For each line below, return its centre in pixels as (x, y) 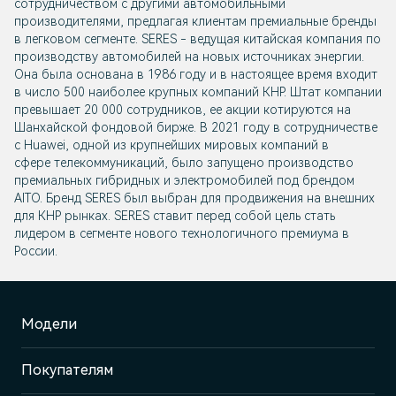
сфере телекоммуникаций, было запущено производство (184, 163)
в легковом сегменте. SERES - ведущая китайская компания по (198, 39)
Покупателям (67, 370)
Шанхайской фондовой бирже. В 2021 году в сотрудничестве (196, 128)
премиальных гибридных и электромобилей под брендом (184, 181)
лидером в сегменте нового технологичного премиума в (182, 234)
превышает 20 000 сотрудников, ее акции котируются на (183, 110)
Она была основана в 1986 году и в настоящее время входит (196, 75)
